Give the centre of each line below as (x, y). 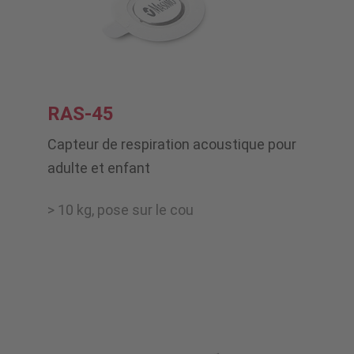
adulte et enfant (99, 168)
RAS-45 (81, 114)
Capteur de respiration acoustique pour (172, 145)
